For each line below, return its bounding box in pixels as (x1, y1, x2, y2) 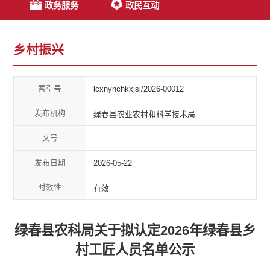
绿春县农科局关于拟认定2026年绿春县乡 (14, 223, 256, 239)
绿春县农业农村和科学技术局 (93, 109, 196, 119)
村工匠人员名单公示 (75, 242, 195, 258)
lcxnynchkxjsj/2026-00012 (93, 84, 184, 93)
